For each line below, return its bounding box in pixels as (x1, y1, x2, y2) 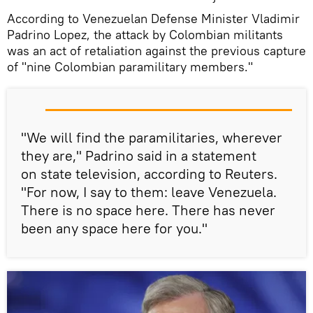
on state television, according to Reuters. (21, 165, 277, 183)
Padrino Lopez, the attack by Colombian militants (7, 27, 283, 43)
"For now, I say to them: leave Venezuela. (21, 183, 277, 201)
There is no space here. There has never (21, 201, 275, 219)
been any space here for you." (21, 219, 208, 238)
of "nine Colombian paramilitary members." (7, 59, 253, 75)
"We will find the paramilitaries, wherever (21, 129, 282, 147)
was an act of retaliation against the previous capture (7, 43, 306, 59)
